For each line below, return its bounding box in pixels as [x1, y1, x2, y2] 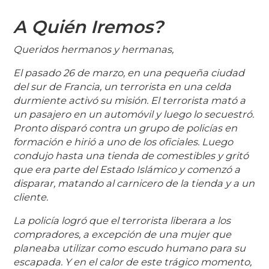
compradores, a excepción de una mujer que [13, 228, 232, 241]
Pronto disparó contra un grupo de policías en [13, 122, 238, 134]
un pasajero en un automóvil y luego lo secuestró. [13, 108, 255, 121]
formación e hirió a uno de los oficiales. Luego [13, 136, 234, 148]
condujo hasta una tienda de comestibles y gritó [13, 150, 249, 162]
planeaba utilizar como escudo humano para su [13, 242, 246, 255]
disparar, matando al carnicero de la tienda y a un [13, 177, 255, 190]
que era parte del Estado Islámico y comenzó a [13, 163, 241, 176]
